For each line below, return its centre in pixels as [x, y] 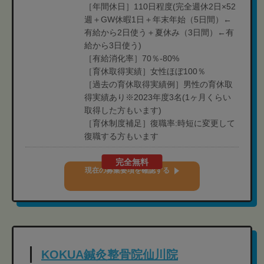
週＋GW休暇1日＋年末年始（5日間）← [158, 19]
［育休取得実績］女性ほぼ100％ [145, 71]
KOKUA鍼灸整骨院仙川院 [110, 255]
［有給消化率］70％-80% [132, 58]
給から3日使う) [113, 45]
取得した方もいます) [123, 110]
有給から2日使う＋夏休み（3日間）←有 [159, 32]
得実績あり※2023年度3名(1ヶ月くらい [158, 97]
